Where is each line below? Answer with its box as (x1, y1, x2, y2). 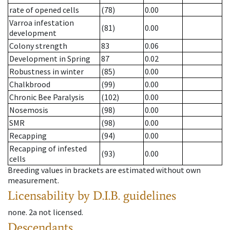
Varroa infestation (9, 17, 74, 28)
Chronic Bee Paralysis (9, 92, 84, 103)
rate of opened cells (9, 5, 79, 15)
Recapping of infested (9, 143, 87, 154)
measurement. (8, 175, 59, 186)
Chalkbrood (9, 79, 50, 90)
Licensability (8, 188, 74, 203)
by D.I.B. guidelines (78, 188, 176, 203)
